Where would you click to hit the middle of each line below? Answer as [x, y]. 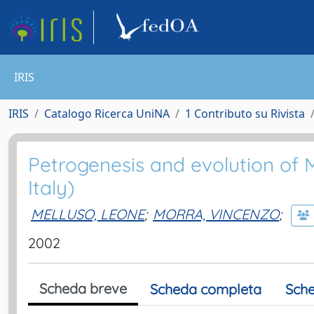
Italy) [51, 187]
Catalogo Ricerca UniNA [107, 114]
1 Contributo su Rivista [245, 114]
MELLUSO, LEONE [88, 214]
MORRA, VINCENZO [216, 214]
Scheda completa [206, 289]
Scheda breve [83, 288]
